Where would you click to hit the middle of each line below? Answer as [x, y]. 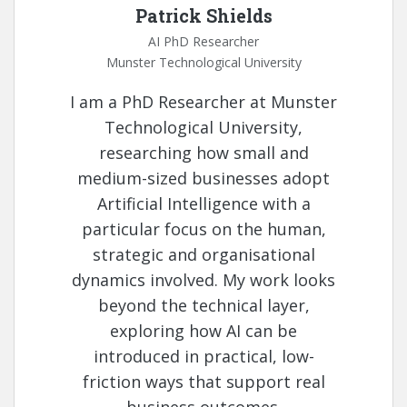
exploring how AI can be [203, 331]
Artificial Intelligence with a [203, 204]
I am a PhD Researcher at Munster [203, 102]
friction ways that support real [203, 382]
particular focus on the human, [203, 229]
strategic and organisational [203, 255]
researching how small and [203, 153]
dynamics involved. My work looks [203, 280]
